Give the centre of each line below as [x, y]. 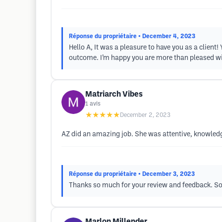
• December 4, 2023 [167, 36]
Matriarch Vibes [114, 94]
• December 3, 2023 [166, 174]
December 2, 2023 [145, 115]
